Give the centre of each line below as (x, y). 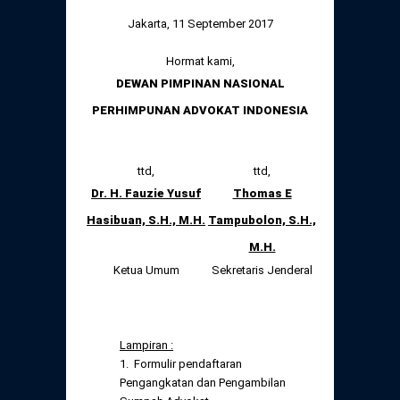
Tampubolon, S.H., (262, 220)
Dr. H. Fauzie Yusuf (146, 193)
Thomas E (262, 193)
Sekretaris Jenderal (262, 270)
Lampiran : (146, 345)
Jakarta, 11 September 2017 (200, 23)
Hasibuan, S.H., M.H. (146, 220)
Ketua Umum (146, 270)
